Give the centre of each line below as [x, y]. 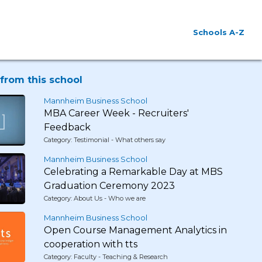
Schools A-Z [219, 32]
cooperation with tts [90, 244]
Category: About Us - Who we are [94, 198]
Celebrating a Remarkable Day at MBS [133, 172]
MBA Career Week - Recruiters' [116, 113]
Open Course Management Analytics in [135, 230]
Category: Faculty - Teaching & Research [106, 257]
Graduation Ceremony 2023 [109, 186]
